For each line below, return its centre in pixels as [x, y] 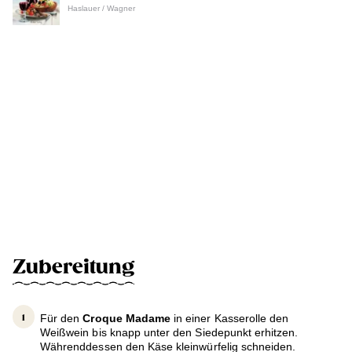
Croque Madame [127, 318]
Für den [62, 318]
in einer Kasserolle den [230, 318]
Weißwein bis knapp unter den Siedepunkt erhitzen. [169, 332]
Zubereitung [73, 267]
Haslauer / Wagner [101, 8]
